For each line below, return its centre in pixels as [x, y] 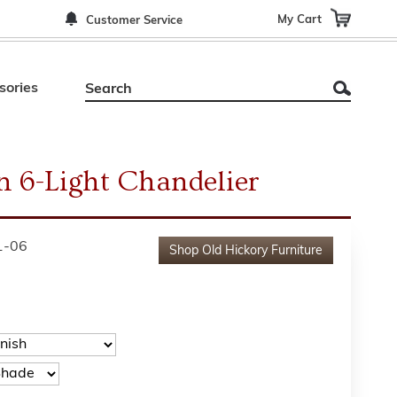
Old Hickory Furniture [262, 251]
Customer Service [134, 21]
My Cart [300, 19]
